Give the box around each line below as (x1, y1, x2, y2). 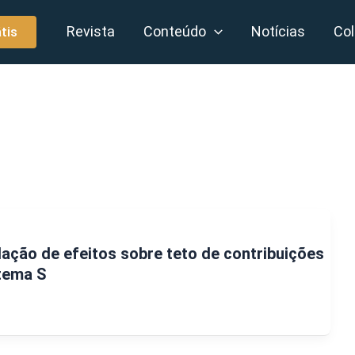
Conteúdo (143, 23, 207, 40)
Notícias (251, 23, 306, 40)
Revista (67, 23, 116, 40)
